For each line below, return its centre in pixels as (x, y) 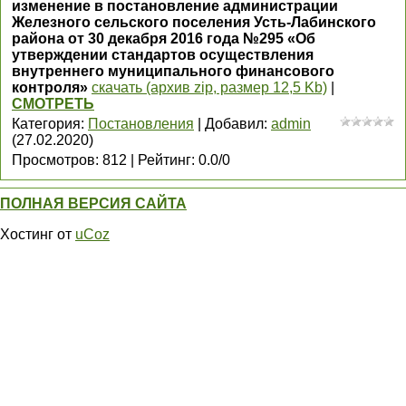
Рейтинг (164, 160)
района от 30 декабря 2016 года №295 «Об (164, 39)
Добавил (234, 124)
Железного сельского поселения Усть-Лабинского (194, 22)
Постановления (141, 124)
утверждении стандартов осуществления (163, 55)
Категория (46, 124)
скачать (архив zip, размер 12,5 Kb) (209, 87)
